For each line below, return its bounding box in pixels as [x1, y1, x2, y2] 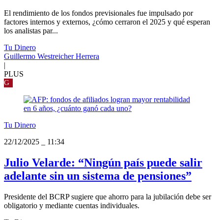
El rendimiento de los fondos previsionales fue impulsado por [4, 9, 193, 18]
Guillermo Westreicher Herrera [4, 52, 99, 61]
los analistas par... [4, 27, 58, 35]
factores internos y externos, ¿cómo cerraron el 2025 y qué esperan [4, 18, 210, 27]
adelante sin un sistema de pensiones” [4, 169, 192, 183]
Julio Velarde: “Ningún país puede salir [4, 156, 202, 169]
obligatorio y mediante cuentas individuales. [4, 201, 139, 210]
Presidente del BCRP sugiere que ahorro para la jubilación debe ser [4, 192, 211, 201]
